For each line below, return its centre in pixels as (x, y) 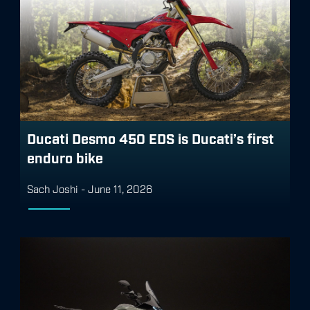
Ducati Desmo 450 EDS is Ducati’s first (151, 137)
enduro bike (65, 157)
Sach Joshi (54, 188)
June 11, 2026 (120, 188)
